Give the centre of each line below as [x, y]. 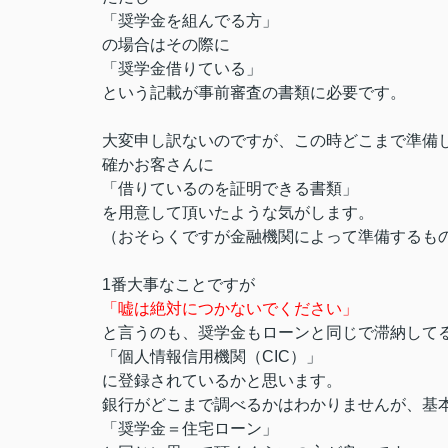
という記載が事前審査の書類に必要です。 [254, 92]
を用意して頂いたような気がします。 [238, 212]
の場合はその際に [166, 44]
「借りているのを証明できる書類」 [230, 188]
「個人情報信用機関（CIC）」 [212, 356]
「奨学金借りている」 [182, 68]
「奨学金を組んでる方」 [190, 20]
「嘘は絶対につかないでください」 [230, 308]
